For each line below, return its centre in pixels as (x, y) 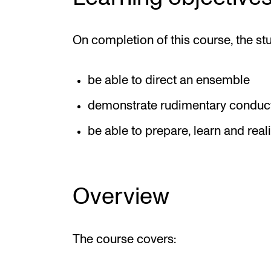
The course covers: (124, 240)
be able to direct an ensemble (168, 80)
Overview (121, 197)
